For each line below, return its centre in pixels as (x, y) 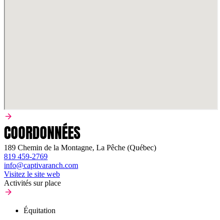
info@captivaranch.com (41, 165)
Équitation (40, 210)
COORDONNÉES (42, 133)
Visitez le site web (32, 174)
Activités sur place (32, 183)
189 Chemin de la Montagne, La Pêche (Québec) (80, 147)
